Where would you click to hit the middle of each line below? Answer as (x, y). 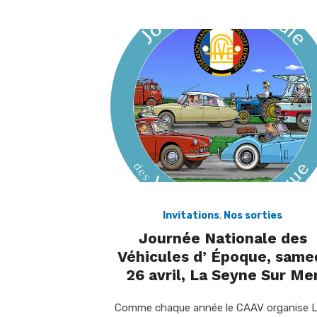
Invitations (191, 215)
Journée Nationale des (223, 238)
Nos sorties (253, 215)
